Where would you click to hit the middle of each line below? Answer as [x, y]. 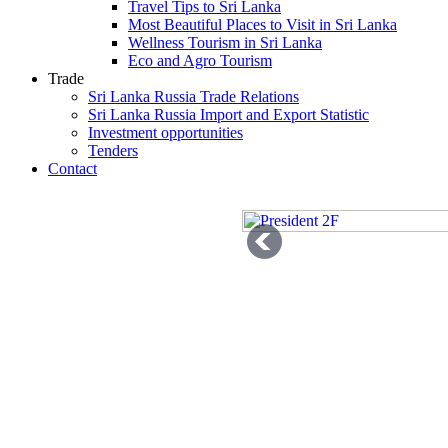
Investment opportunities [165, 132]
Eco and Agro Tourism [200, 60]
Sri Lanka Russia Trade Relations [193, 96]
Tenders [113, 150]
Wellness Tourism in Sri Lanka [225, 42]
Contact [72, 168]
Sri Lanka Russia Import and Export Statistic [228, 114]
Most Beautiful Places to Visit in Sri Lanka [262, 24]
